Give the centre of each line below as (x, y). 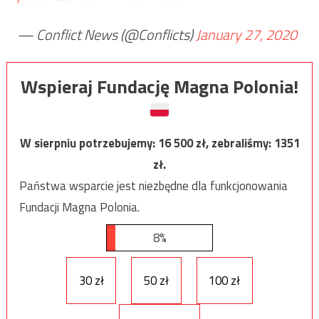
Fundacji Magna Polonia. (79, 208)
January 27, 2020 (246, 35)
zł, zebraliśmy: (235, 143)
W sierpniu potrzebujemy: (89, 143)
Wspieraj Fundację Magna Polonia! (159, 87)
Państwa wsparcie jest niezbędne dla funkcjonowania (153, 186)
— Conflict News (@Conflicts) (106, 35)
